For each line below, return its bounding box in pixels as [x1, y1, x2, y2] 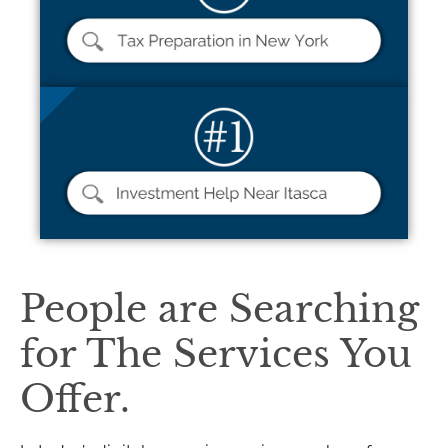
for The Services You [20, 331, 412, 378]
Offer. [20, 376, 130, 423]
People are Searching [20, 286, 419, 333]
